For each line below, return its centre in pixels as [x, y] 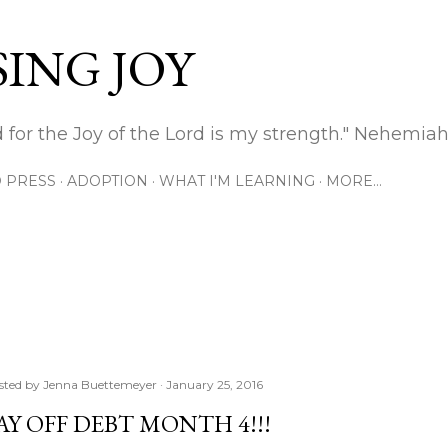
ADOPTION [107, 181]
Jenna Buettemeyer [100, 384]
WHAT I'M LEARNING [237, 181]
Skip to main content [224, 25]
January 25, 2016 [214, 384]
